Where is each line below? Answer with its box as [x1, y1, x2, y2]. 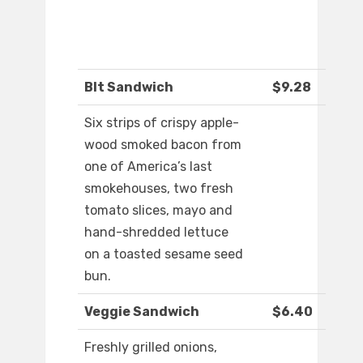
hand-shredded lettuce [84, 224, 228, 241]
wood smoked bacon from [84, 137, 241, 153]
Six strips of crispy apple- [84, 115, 239, 131]
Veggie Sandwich [84, 304, 199, 320]
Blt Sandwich [84, 79, 173, 96]
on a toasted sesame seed [84, 246, 243, 263]
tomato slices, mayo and [84, 203, 233, 219]
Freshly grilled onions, [84, 340, 217, 356]
